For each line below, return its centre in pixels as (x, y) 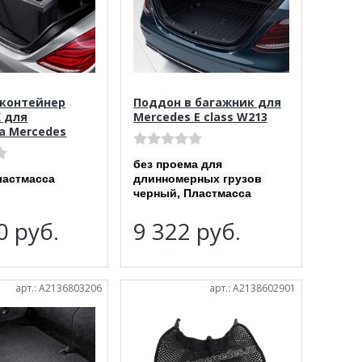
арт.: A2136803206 (58, 288)
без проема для (177, 164)
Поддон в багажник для (207, 102)
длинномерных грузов (199, 178)
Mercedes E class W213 (200, 116)
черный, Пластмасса (192, 193)
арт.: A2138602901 (253, 288)
